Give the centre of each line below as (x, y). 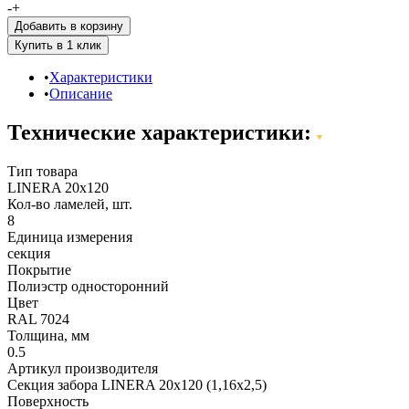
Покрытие (39, 269)
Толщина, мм (48, 335)
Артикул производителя (83, 368)
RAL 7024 (38, 319)
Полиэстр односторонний (88, 286)
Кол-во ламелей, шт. (70, 204)
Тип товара (42, 171)
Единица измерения (70, 236)
